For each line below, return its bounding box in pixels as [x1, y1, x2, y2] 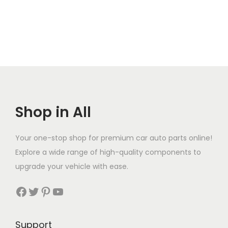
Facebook [15, 182, 21, 199]
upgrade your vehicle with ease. [15, 161, 128, 172]
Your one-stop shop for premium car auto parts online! [15, 133, 212, 144]
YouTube [51, 182, 59, 199]
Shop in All [15, 102, 91, 123]
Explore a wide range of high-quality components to [15, 147, 201, 158]
